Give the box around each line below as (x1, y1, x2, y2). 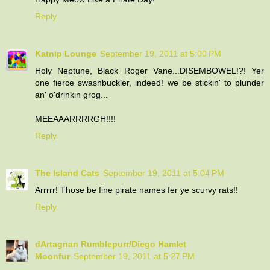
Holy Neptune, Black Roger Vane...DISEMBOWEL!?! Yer (35, 65, 264, 75)
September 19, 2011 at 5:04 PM (103, 168, 224, 178)
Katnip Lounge (35, 48, 96, 58)
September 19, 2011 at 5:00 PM (100, 48, 221, 58)
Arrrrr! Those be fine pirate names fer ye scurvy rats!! (35, 184, 238, 195)
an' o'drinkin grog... (35, 89, 108, 99)
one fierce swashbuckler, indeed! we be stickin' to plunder (35, 77, 264, 87)
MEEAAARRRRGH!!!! (35, 113, 116, 124)
